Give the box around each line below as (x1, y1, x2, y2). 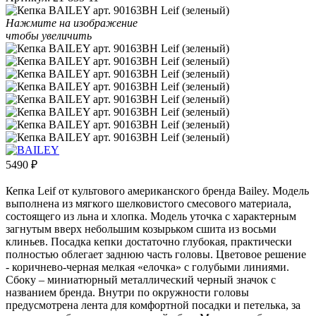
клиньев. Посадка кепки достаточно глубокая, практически (6, 235, 292, 248)
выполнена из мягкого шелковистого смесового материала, (6, 197, 291, 209)
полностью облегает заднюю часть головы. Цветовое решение (6, 248, 306, 260)
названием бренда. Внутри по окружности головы (6, 286, 249, 298)
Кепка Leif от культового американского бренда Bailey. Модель (6, 184, 309, 197)
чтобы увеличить (6, 29, 92, 42)
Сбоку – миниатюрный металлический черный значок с (6, 273, 276, 286)
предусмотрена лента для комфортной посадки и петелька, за (6, 298, 300, 311)
